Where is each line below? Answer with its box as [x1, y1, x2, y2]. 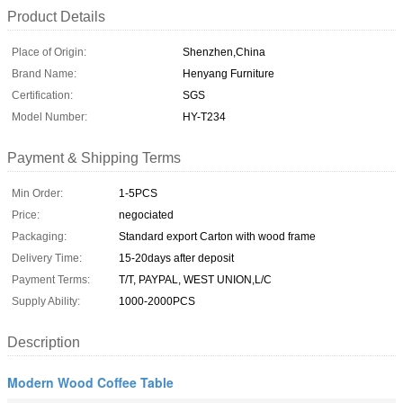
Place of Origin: [12, 45, 86, 58]
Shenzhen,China [183, 45, 265, 58]
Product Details [7, 8, 105, 24]
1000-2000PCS [119, 294, 195, 308]
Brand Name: [12, 67, 76, 80]
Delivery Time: [12, 251, 82, 264]
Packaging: [12, 229, 67, 243]
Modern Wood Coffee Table [7, 372, 174, 391]
